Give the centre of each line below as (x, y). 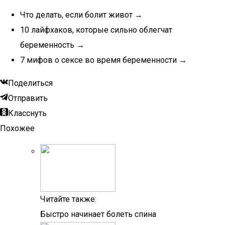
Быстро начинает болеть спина (98, 214)
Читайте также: (68, 199)
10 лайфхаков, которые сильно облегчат (96, 30)
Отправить (28, 98)
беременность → (52, 45)
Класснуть (27, 113)
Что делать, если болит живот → (81, 15)
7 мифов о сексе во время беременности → (103, 60)
